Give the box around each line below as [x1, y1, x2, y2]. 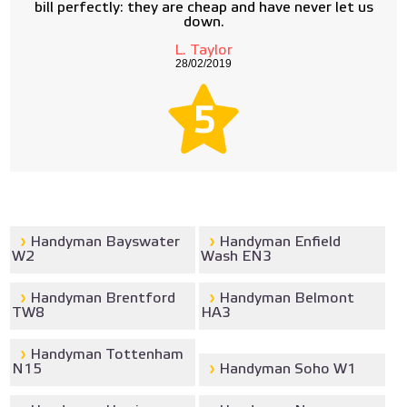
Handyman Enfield [219, 235, 342, 249]
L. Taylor [174, 44, 233, 57]
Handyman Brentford [30, 292, 176, 305]
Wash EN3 [201, 250, 273, 263]
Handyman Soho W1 [219, 362, 357, 376]
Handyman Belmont [219, 292, 355, 305]
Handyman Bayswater [30, 235, 181, 249]
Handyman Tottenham [30, 348, 184, 362]
